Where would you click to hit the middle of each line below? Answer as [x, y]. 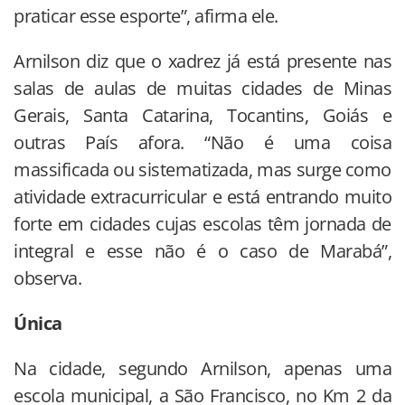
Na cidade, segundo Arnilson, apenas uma [202, 368]
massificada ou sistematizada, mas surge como [202, 169]
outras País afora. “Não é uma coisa [202, 142]
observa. [47, 278]
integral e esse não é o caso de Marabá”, [202, 250]
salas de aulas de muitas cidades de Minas [202, 88]
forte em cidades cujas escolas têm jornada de [202, 223]
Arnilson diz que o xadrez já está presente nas [202, 61]
